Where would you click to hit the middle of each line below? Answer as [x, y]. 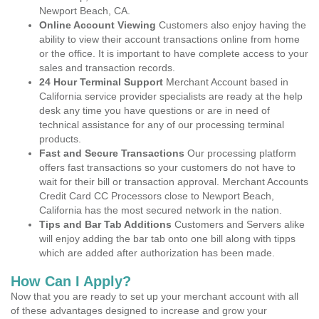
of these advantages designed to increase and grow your [139, 310]
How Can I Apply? [71, 281]
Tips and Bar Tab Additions [105, 224]
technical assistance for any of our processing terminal [162, 125]
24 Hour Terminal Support [101, 82]
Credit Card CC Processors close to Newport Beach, [157, 196]
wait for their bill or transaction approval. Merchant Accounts [174, 182]
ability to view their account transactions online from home [169, 39]
